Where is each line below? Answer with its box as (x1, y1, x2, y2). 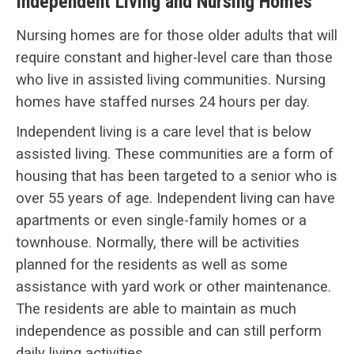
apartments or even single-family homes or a (16, 211, 307, 229)
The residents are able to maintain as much (16, 299, 296, 318)
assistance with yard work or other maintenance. (16, 277, 331, 296)
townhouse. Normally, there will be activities (16, 233, 299, 251)
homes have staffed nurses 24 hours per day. (16, 92, 310, 111)
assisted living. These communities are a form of (16, 145, 333, 163)
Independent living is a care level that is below (16, 122, 311, 141)
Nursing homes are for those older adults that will (16, 26, 337, 44)
